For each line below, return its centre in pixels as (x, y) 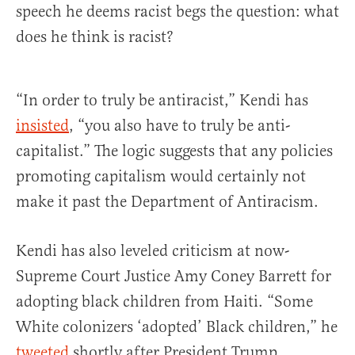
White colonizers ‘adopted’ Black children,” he (177, 326)
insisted (42, 125)
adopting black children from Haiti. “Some (164, 301)
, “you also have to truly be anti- (179, 125)
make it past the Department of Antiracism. (167, 201)
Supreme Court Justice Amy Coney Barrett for (174, 276)
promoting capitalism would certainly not (161, 176)
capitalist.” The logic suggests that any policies (174, 151)
